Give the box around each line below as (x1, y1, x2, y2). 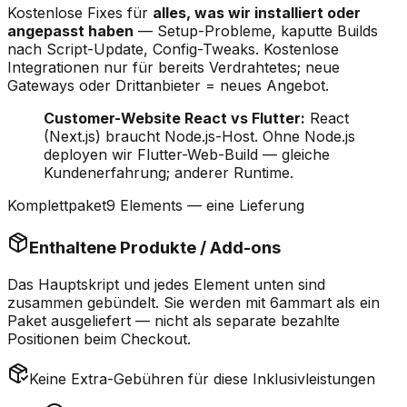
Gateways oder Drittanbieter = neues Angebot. (7, 76, 329, 95)
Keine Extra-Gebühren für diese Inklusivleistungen (29, 369, 375, 388)
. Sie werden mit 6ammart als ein (155, 293, 380, 312)
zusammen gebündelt (7, 293, 155, 312)
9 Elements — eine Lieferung (106, 196, 304, 215)
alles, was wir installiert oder (153, 4, 361, 23)
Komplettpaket (7, 196, 106, 215)
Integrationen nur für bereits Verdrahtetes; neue (7, 58, 340, 77)
